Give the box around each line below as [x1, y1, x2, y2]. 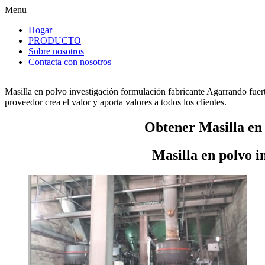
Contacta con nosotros [28, 57, 111, 67]
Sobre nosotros [28, 46, 84, 56]
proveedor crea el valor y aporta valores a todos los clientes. [5, 97, 227, 107]
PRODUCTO [28, 35, 81, 46]
